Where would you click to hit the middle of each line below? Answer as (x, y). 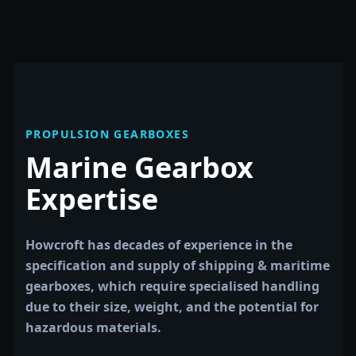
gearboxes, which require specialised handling (172, 286)
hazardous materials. (93, 327)
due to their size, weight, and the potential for (172, 307)
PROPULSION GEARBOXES (107, 134)
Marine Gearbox (139, 167)
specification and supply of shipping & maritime (178, 265)
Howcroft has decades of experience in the (159, 245)
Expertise (92, 199)
